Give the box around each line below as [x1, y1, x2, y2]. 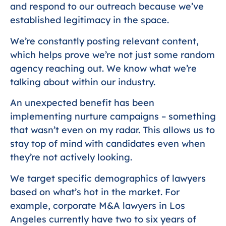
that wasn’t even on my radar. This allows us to [10, 124, 215, 136]
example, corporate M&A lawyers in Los [10, 199, 185, 211]
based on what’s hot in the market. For [10, 186, 180, 198]
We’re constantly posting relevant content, [10, 35, 199, 47]
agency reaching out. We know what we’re [10, 62, 197, 74]
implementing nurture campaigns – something [10, 110, 216, 123]
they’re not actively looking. [10, 151, 132, 163]
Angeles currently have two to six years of [10, 213, 196, 225]
